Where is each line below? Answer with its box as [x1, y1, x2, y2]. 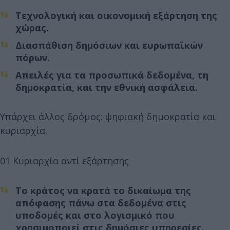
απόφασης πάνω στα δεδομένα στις [15, 196, 186, 209]
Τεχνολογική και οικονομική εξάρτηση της [15, 9, 217, 22]
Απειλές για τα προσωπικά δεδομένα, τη [15, 68, 208, 81]
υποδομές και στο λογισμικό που [15, 208, 175, 221]
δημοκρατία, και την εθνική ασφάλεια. [15, 81, 198, 93]
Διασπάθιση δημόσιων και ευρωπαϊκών [15, 39, 203, 51]
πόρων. [15, 51, 50, 64]
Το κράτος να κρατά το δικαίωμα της [15, 184, 191, 197]
